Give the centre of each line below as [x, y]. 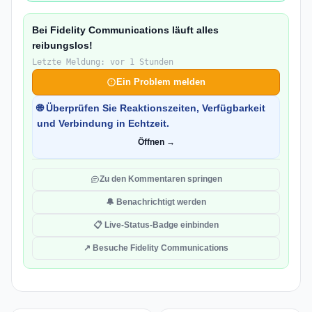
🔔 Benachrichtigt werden [156, 202]
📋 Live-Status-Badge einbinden [156, 225]
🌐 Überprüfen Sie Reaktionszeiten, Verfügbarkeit [151, 108]
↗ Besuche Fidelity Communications [156, 248]
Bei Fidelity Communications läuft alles [125, 30]
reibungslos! [62, 45]
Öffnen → [156, 142]
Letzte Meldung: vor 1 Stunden [103, 62]
